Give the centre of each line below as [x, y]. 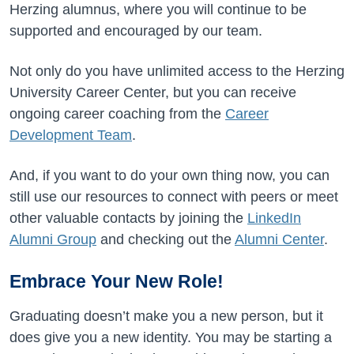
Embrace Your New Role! [117, 281]
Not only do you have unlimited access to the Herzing [177, 71]
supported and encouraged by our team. [136, 31]
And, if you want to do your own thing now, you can [169, 175]
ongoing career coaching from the [117, 114]
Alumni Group [53, 239]
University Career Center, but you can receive [153, 92]
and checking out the [166, 239]
